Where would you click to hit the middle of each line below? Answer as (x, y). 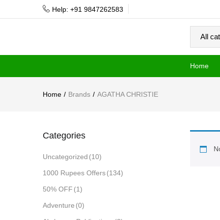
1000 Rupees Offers (74, 173)
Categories (64, 136)
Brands (79, 94)
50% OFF (58, 189)
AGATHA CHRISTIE (128, 94)
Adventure (59, 205)
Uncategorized (65, 157)
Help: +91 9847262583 (88, 9)
